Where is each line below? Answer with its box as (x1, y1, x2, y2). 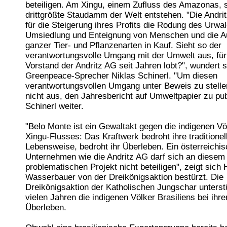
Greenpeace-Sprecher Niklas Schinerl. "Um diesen (25, 71, 217, 81)
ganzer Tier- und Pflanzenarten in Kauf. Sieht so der (25, 41, 221, 51)
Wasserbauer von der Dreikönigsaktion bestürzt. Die (25, 172, 223, 182)
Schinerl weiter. (25, 101, 84, 111)
